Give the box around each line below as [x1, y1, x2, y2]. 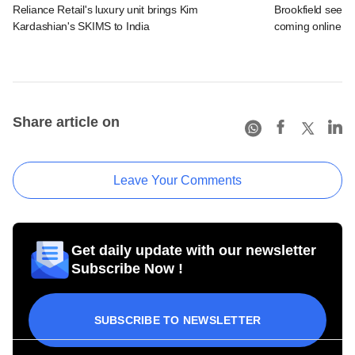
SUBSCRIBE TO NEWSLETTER [94, 313, 261, 326]
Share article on [13, 113, 120, 130]
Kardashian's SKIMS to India [13, 19, 150, 32]
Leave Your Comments [113, 173, 242, 187]
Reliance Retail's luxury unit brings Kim [13, 2, 198, 16]
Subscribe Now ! [71, 260, 183, 277]
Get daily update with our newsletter [71, 242, 316, 258]
